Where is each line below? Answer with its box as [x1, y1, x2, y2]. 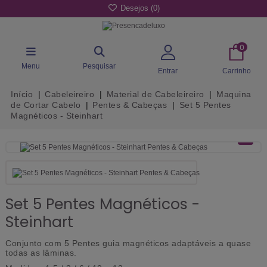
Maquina [216, 89, 252, 100]
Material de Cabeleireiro [106, 89, 204, 100]
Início [11, 89, 33, 100]
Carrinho [222, 66, 251, 75]
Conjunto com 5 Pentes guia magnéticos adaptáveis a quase [5, 238, 251, 249]
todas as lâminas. [5, 248, 79, 258]
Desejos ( [117, 4, 153, 13]
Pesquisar [83, 61, 116, 70]
